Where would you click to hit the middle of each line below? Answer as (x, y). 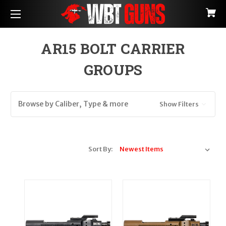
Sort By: (101, 149)
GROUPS (113, 70)
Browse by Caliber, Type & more (73, 104)
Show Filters (179, 104)
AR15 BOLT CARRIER (113, 49)
